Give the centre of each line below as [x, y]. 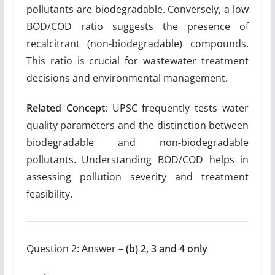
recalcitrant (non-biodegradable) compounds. [137, 44]
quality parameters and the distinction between [137, 125]
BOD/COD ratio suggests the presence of [137, 26]
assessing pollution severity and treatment [137, 177]
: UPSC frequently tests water [177, 108]
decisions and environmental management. [127, 78]
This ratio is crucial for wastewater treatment [137, 61]
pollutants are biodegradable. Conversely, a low [137, 9]
